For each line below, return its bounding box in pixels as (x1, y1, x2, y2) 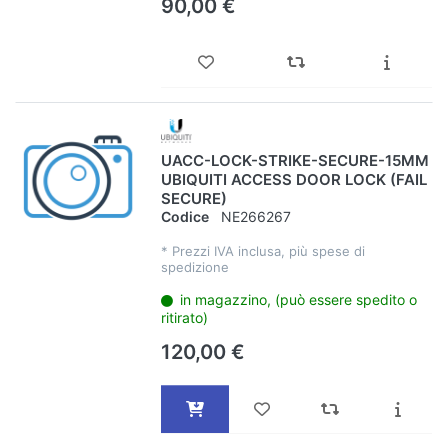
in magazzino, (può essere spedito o (180, 291, 418, 309)
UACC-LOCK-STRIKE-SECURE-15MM (160, 150, 429, 170)
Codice (160, 208, 209, 226)
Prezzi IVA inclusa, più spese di (171, 243, 365, 260)
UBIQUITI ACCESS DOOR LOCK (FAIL (160, 169, 427, 189)
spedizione (160, 259, 229, 276)
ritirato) (160, 309, 208, 327)
